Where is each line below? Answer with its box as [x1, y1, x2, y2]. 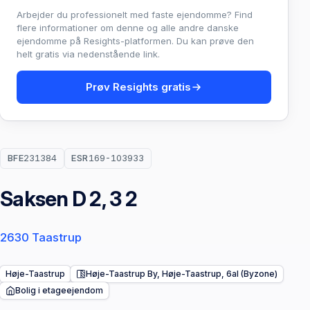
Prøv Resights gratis [86, 80, 191, 93]
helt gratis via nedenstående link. [17, 48, 160, 60]
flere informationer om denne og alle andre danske [17, 21, 239, 33]
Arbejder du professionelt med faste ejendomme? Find [17, 8, 253, 20]
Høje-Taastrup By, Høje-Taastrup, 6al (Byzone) [86, 268, 277, 280]
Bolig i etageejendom [15, 285, 103, 296]
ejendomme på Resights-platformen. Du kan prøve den [17, 35, 254, 46]
